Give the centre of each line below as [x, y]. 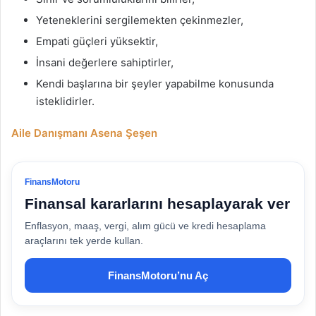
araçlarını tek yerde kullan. [84, 241]
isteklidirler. [65, 102]
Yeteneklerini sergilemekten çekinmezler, [140, 20]
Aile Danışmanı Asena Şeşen [84, 133]
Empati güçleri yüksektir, [97, 42]
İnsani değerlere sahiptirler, [105, 63]
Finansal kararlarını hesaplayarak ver [157, 204]
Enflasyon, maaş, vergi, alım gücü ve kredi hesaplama [145, 226]
